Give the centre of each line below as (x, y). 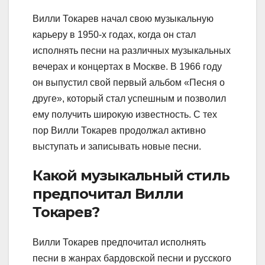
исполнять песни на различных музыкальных (132, 51)
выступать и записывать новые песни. (117, 147)
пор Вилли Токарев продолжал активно (119, 131)
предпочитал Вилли (108, 194)
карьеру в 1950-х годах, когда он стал (114, 35)
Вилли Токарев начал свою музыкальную (123, 19)
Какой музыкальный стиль (131, 176)
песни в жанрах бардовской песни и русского (132, 258)
